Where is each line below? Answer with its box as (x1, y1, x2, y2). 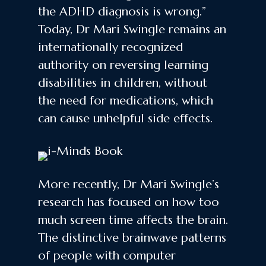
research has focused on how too (38, 194, 219, 210)
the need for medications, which (38, 93, 213, 108)
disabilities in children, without (38, 75, 207, 90)
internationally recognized (38, 39, 183, 55)
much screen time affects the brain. (38, 212, 228, 227)
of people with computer (38, 248, 176, 263)
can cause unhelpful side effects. (38, 110, 213, 126)
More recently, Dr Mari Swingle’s (38, 176, 219, 192)
